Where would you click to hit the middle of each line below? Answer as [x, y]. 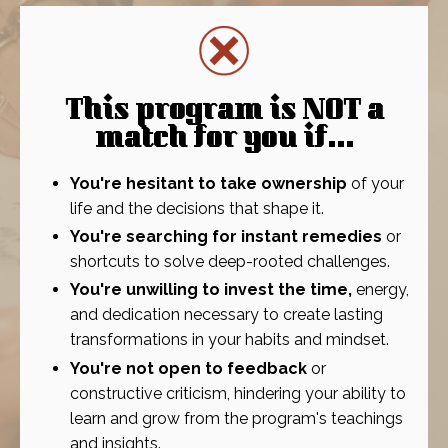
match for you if [210, 141]
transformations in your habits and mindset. [229, 340]
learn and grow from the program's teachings [236, 418]
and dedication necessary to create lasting [226, 315]
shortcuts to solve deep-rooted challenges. [230, 262]
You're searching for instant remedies [226, 237]
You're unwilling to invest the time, [211, 290]
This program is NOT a [224, 113]
